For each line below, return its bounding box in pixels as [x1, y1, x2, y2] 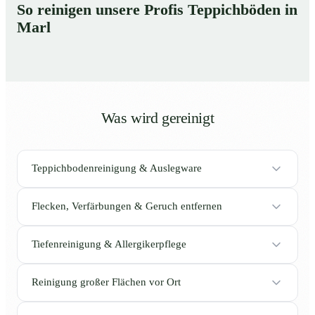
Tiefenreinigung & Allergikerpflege [32, 238, 186, 250]
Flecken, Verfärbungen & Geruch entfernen [32, 200, 222, 212]
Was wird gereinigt [101, 109, 214, 127]
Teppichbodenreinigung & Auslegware [32, 162, 202, 174]
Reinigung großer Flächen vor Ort [32, 276, 181, 288]
